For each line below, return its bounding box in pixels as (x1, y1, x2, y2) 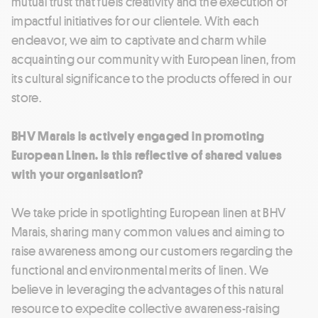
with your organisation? (11, 165, 144, 182)
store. (11, 88, 42, 106)
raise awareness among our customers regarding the (11, 241, 293, 259)
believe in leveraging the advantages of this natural (11, 280, 284, 297)
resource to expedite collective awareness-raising (11, 299, 280, 317)
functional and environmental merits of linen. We (11, 261, 269, 278)
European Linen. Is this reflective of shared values (11, 146, 283, 163)
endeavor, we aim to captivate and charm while (11, 31, 267, 48)
